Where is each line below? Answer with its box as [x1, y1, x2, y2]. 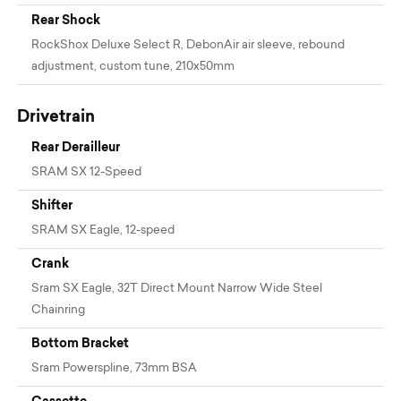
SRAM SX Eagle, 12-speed [31, 224, 175, 236]
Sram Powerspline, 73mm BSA [31, 362, 198, 374]
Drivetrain [17, 106, 96, 125]
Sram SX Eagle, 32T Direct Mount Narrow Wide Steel [31, 282, 323, 294]
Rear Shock [31, 12, 101, 27]
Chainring [31, 303, 86, 316]
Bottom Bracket [31, 335, 130, 350]
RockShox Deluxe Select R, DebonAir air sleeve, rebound [31, 38, 346, 51]
